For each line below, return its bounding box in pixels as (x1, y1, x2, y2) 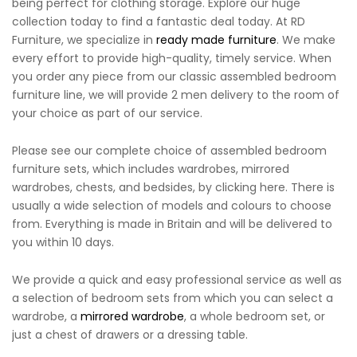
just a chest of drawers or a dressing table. (12, 326, 248, 343)
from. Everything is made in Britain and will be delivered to (12, 216, 332, 233)
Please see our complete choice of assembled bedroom (12, 143, 327, 159)
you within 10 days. (12, 234, 114, 251)
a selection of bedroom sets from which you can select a (12, 289, 333, 306)
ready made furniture (156, 32, 277, 49)
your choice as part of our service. (12, 105, 202, 122)
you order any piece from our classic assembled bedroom (12, 69, 336, 85)
